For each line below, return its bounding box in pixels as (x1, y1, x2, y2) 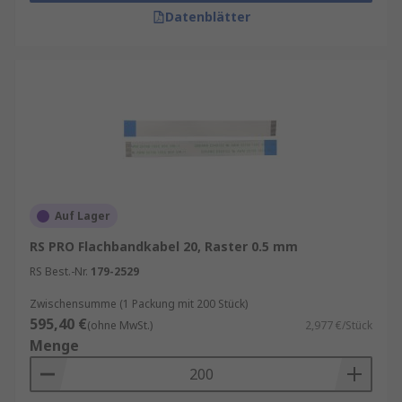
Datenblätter (164, 8, 250, 25)
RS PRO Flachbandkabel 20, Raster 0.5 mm (30, 238, 298, 255)
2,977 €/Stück (305, 318, 372, 333)
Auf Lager (55, 208, 110, 223)
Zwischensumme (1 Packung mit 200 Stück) (30, 296, 248, 311)
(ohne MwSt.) (87, 318, 153, 333)
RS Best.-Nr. (30, 264, 88, 279)
